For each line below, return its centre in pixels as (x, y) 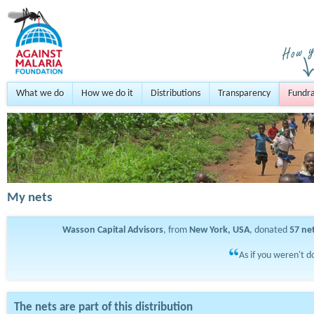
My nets (30, 198)
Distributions (176, 94)
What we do (40, 94)
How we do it (107, 94)
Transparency (244, 94)
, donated (269, 230)
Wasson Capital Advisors (113, 230)
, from (176, 230)
